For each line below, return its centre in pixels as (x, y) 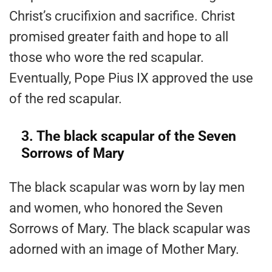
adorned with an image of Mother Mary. (124, 250)
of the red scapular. (66, 99)
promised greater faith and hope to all (119, 37)
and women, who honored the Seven (116, 208)
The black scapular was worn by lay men (127, 188)
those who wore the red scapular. (108, 58)
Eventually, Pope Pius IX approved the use (131, 78)
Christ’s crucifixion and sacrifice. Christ (122, 16)
